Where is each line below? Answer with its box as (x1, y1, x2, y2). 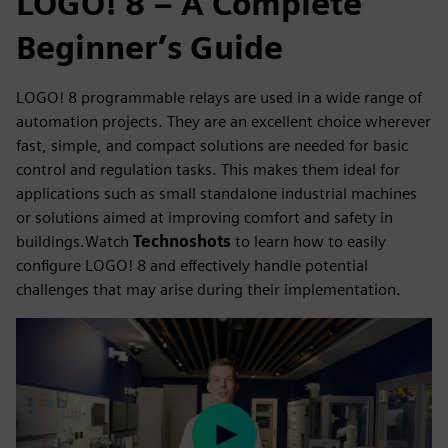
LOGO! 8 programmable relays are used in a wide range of (16, 87, 422, 107)
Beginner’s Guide (16, 27, 283, 67)
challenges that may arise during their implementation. (16, 279, 401, 299)
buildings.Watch (16, 231, 133, 251)
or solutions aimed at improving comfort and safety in (16, 207, 393, 227)
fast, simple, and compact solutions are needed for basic (16, 135, 408, 155)
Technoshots (133, 231, 231, 251)
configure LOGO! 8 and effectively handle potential (16, 255, 368, 275)
